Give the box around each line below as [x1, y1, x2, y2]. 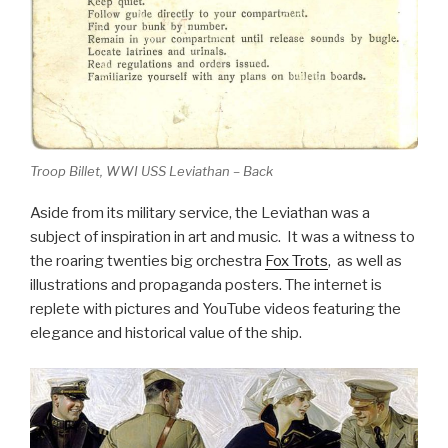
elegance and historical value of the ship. [30, 324, 302, 342]
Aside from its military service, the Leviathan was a [30, 204, 370, 222]
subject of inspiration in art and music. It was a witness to [30, 228, 415, 246]
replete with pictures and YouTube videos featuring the [30, 300, 401, 318]
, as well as [328, 252, 402, 270]
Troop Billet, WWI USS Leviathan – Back [30, 162, 273, 179]
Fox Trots [265, 252, 328, 270]
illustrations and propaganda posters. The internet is [30, 276, 382, 294]
